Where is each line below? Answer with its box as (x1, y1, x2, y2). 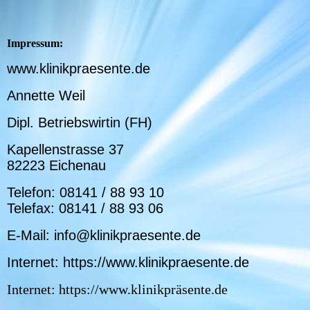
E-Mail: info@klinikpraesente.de (7, 228, 201, 243)
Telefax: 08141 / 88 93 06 (7, 201, 163, 216)
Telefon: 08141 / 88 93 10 (7, 185, 164, 200)
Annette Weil (7, 88, 85, 103)
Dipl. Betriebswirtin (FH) (7, 115, 152, 130)
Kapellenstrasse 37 (7, 142, 124, 157)
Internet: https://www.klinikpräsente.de (7, 282, 228, 297)
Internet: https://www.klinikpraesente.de (7, 255, 249, 270)
